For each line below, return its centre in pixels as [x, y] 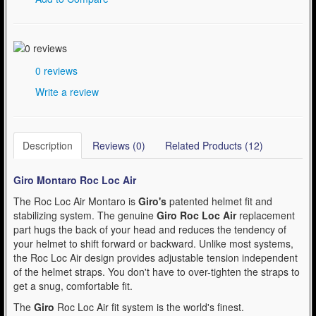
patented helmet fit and [219, 201]
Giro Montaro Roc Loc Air [75, 180]
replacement [266, 215]
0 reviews [55, 71]
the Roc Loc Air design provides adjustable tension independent [156, 258]
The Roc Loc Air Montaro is [76, 201]
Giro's [152, 201]
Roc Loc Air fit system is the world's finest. [149, 307]
